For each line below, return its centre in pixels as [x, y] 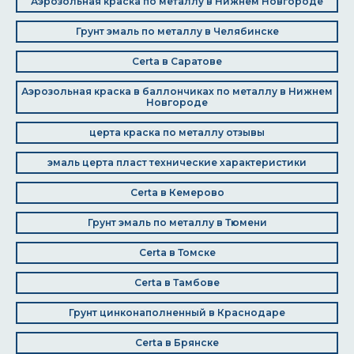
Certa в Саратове [177, 61]
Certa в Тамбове [177, 282]
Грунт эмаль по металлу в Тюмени [177, 222]
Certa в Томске [177, 252]
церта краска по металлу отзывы [177, 132]
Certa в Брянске [177, 343]
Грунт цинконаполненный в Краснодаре [177, 313]
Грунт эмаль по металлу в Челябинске [177, 31]
